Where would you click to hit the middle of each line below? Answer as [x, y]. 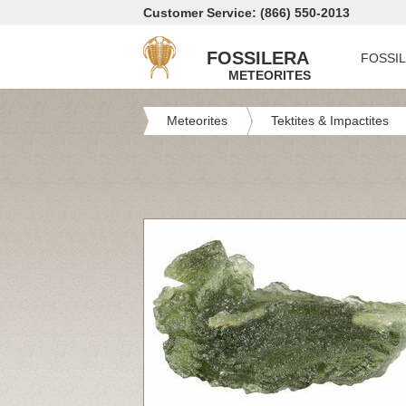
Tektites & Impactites [330, 121]
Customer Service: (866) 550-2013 [246, 13]
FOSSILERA [258, 58]
